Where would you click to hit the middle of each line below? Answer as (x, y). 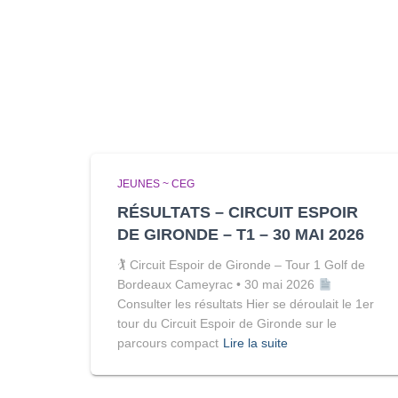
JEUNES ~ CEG (156, 184)
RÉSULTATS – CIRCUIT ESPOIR (238, 213)
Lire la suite (255, 343)
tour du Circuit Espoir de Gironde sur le (227, 324)
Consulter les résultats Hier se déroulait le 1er (246, 304)
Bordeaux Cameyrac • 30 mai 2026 (218, 285)
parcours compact (168, 343)
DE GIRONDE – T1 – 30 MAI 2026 (241, 235)
